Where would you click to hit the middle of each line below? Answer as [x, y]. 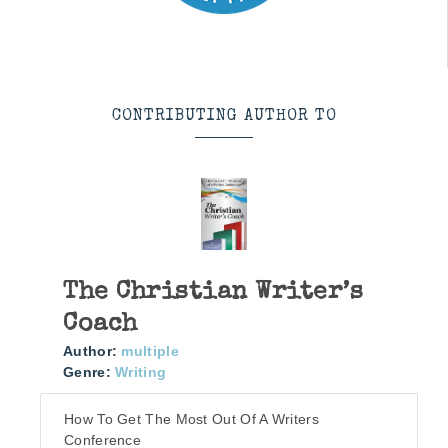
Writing [141, 372]
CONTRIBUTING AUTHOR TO [224, 116]
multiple [150, 351]
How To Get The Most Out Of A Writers [191, 419]
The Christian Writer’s [213, 293]
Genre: [87, 372]
